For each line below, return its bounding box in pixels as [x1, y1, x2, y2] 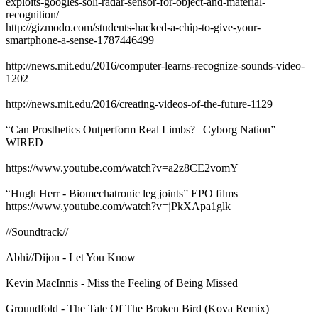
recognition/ [6, 8, 59, 21]
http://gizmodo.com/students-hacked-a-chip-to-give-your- [6, 21, 261, 33]
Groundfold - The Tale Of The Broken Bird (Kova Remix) [6, 302, 269, 314]
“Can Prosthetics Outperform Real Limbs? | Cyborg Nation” [6, 123, 275, 136]
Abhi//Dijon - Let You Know [6, 251, 136, 263]
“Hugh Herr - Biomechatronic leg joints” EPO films [6, 187, 238, 199]
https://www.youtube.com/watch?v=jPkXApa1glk [6, 199, 231, 212]
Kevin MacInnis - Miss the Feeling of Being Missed [6, 276, 238, 289]
